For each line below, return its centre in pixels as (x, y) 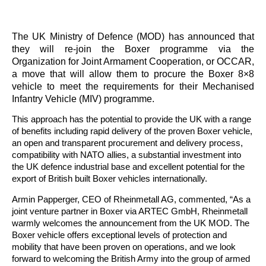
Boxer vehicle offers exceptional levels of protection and (119, 235)
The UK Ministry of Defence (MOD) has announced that (133, 36)
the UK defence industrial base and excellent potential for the (128, 167)
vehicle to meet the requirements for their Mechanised (133, 86)
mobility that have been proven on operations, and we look (124, 246)
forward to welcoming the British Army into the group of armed (131, 258)
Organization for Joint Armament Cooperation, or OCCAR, (133, 61)
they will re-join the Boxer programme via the (133, 49)
